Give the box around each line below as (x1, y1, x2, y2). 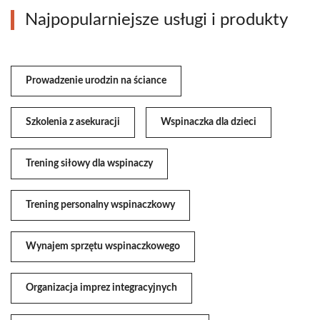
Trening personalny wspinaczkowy (26, 200, 175, 211)
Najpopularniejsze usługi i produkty (25, 11, 288, 29)
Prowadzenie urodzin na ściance (26, 76, 166, 86)
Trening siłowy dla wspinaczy (26, 159, 153, 169)
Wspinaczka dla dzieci (161, 117, 256, 128)
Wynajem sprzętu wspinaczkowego (26, 241, 180, 252)
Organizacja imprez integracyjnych (26, 283, 177, 294)
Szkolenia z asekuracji (26, 117, 120, 128)
